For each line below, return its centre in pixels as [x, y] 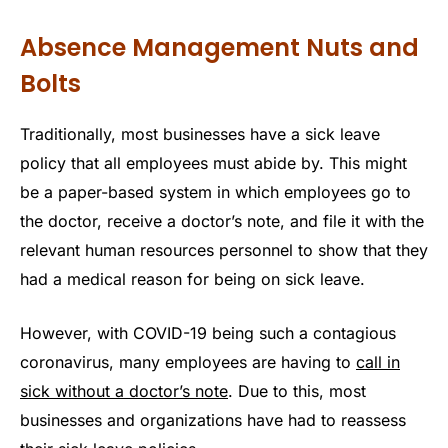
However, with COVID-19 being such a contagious [208, 332]
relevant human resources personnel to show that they [224, 250]
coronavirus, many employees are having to [188, 361]
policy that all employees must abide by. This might [213, 163]
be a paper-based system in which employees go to [215, 192]
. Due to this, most [297, 390]
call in [378, 361]
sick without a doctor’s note [124, 390]
